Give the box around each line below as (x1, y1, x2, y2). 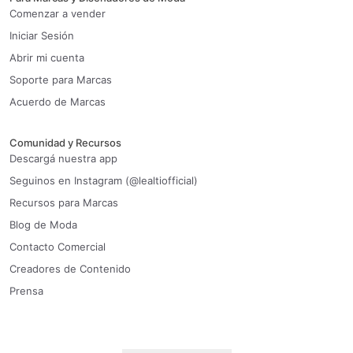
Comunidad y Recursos (9, 136, 121, 150)
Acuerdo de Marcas (9, 95, 106, 109)
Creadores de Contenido (9, 262, 131, 276)
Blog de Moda (9, 218, 77, 232)
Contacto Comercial (9, 240, 106, 254)
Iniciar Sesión (9, 29, 74, 43)
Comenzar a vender (9, 7, 106, 20)
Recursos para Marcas (9, 196, 118, 210)
